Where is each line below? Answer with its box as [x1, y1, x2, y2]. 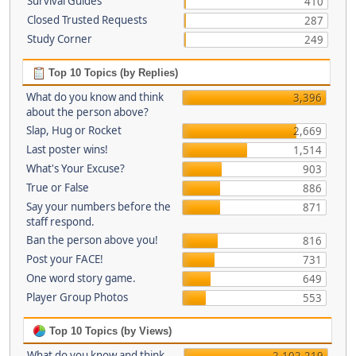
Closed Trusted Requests [27, 12, 147, 27]
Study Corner [27, 31, 92, 46]
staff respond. [25, 214, 95, 229]
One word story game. [25, 270, 136, 285]
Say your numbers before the [25, 199, 171, 214]
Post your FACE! [25, 251, 103, 266]
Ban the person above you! [25, 232, 158, 247]
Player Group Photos [25, 289, 128, 304]
